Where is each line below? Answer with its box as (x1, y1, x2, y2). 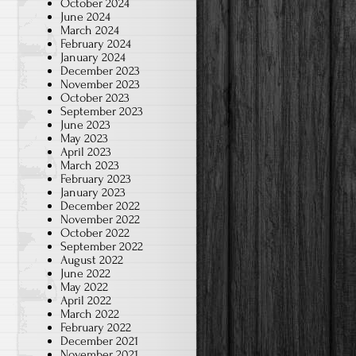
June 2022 (60, 265, 110, 281)
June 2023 (60, 117, 110, 132)
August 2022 (60, 252, 123, 267)
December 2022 (60, 198, 140, 213)
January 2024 (60, 49, 126, 64)
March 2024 (60, 22, 119, 37)
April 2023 (60, 144, 111, 159)
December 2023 (60, 63, 140, 78)
